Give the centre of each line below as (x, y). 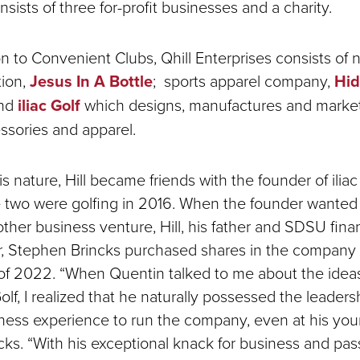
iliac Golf (49, 105)
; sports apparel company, (243, 80)
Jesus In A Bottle (91, 81)
